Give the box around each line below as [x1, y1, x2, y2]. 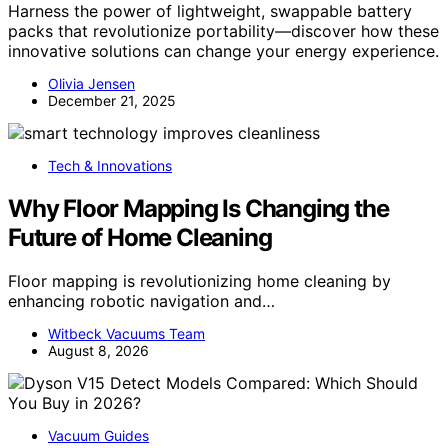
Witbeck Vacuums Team [48, 325, 205, 343]
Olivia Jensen [48, 74, 135, 92]
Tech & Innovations [48, 156, 172, 174]
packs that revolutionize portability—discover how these [8, 20, 439, 41]
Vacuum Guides [48, 427, 149, 445]
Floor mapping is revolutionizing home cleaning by [8, 271, 391, 292]
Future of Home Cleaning [8, 222, 272, 252]
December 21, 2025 [48, 91, 176, 109]
